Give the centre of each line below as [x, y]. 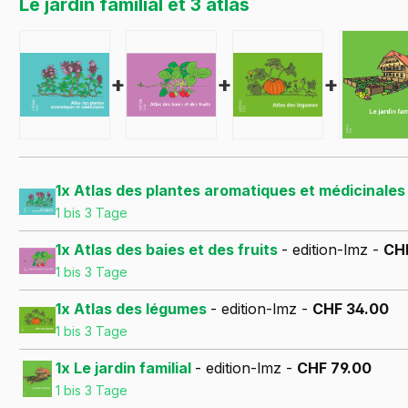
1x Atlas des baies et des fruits [168, 250]
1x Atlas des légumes [133, 309]
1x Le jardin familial [125, 368]
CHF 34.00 [351, 309]
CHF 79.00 [334, 368]
